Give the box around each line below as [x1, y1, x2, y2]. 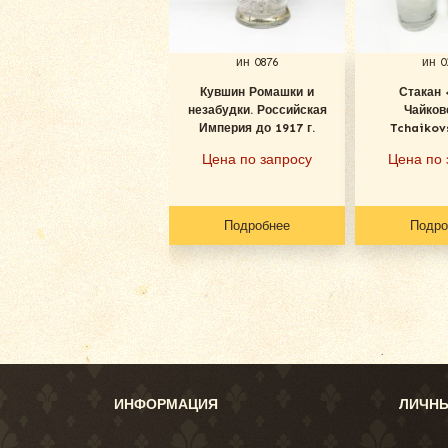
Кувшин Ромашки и [200, 84, 315, 99]
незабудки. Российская [187, 102, 327, 117]
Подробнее [224, 217, 291, 233]
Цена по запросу [202, 150, 313, 168]
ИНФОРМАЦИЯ [114, 395, 218, 413]
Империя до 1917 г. [199, 120, 316, 135]
